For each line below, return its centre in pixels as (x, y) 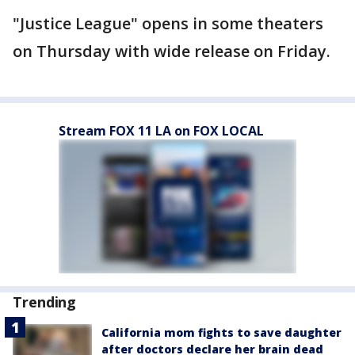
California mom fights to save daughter (221, 332)
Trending (45, 302)
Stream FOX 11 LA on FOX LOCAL (161, 131)
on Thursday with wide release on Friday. (172, 51)
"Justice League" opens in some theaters (168, 23)
